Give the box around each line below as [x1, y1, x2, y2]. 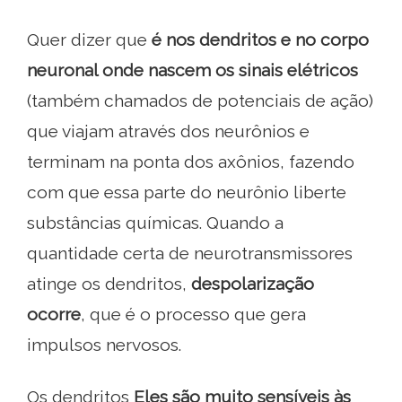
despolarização [191, 274, 314, 294]
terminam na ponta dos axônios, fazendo [27, 152, 354, 172]
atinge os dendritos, [27, 274, 191, 294]
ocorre [27, 304, 81, 325]
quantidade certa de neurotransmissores [27, 243, 353, 264]
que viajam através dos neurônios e [27, 121, 310, 142]
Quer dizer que [27, 30, 152, 50]
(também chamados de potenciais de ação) [27, 91, 373, 111]
